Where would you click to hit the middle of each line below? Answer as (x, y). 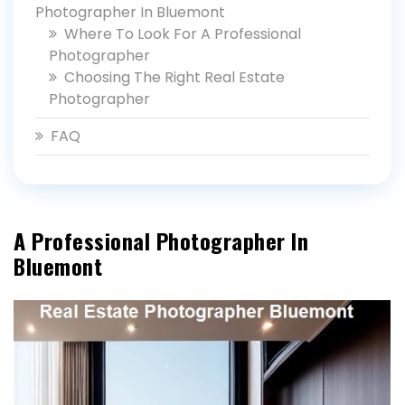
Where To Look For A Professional (183, 34)
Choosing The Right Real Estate (174, 77)
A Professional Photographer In (161, 240)
